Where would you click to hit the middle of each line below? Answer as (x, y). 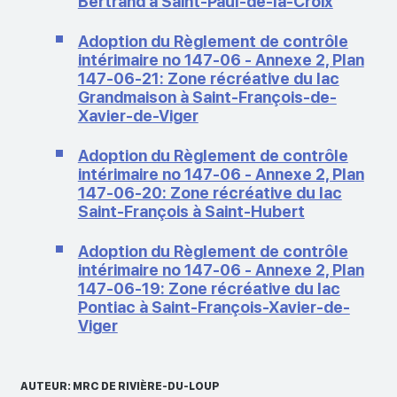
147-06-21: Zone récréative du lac (208, 78)
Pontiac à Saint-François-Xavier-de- (214, 307)
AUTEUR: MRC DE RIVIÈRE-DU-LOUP (120, 386)
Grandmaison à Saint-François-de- (207, 97)
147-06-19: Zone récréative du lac (209, 288)
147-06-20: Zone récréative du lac (210, 192)
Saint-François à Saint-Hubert (191, 211)
